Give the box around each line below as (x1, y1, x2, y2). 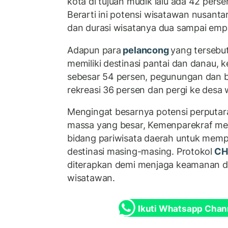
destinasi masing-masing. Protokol (67, 146, 213, 157)
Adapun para (67, 44, 121, 55)
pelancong (121, 44, 171, 55)
